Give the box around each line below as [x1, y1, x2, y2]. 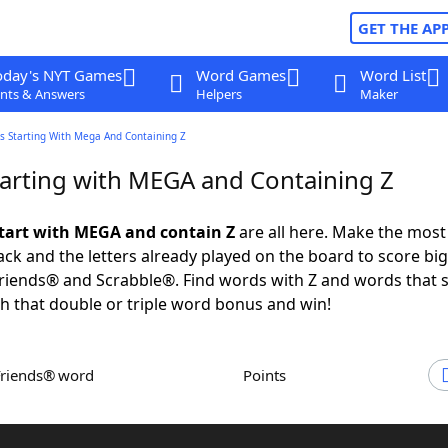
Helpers [195, 85, 242, 103]
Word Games [195, 65, 286, 85]
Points [252, 365, 286, 385]
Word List [359, 65, 426, 85]
